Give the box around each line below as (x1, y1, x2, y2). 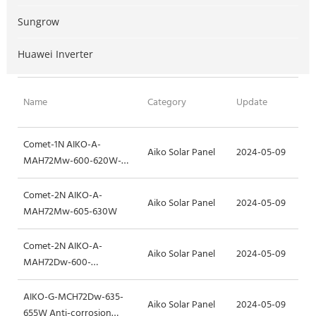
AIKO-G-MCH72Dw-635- (23, 288, 123, 305)
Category (147, 94, 186, 111)
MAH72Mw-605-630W (23, 203, 117, 220)
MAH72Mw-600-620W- (23, 152, 121, 169)
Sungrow (18, 15, 59, 29)
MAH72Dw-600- (23, 254, 91, 271)
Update (236, 94, 267, 111)
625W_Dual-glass (23, 270, 97, 287)
